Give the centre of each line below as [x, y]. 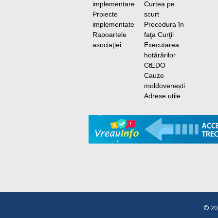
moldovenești [164, 86]
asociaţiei [107, 45]
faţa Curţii [159, 35]
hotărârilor [160, 55]
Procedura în [164, 24]
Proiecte [105, 14]
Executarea [161, 45]
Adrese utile [162, 96]
